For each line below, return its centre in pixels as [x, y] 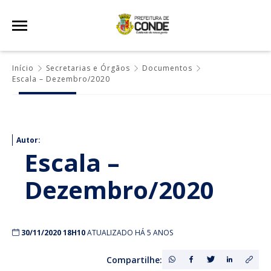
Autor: [28, 140]
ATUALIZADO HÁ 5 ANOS [130, 233]
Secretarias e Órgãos [88, 68]
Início [23, 68]
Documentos [167, 68]
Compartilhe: [134, 260]
